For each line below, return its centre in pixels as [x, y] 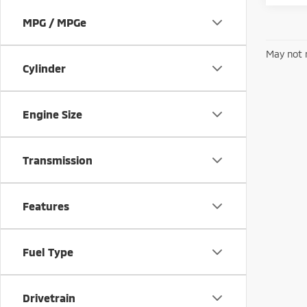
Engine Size [52, 114]
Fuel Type [48, 252]
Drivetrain [49, 298]
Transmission [58, 160]
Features [46, 206]
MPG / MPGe [54, 22]
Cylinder [44, 68]
